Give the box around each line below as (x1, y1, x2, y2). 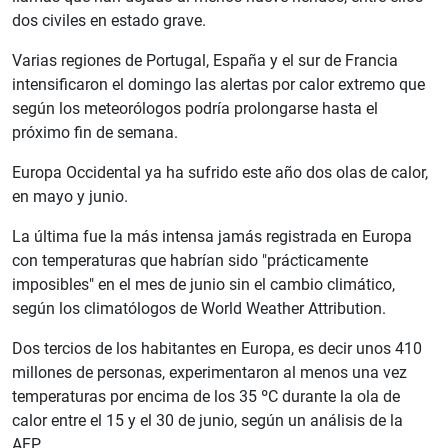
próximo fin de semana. (12, 123, 178, 143)
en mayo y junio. (12, 187, 128, 207)
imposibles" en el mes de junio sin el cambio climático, (12, 275, 395, 295)
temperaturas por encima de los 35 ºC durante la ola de (12, 387, 400, 407)
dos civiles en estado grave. (12, 11, 206, 31)
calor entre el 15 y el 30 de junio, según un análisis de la (12, 411, 403, 431)
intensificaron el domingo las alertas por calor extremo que (12, 75, 425, 95)
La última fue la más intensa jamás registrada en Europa (12, 227, 412, 247)
